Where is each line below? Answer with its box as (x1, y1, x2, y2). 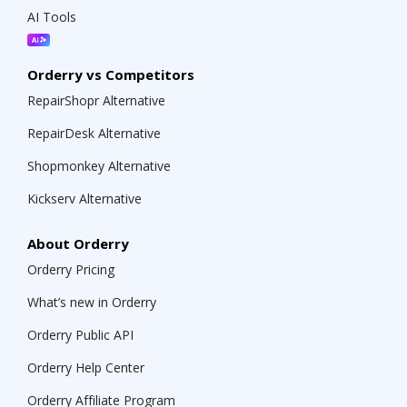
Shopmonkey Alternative (27, 157, 171, 174)
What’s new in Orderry (27, 293, 156, 311)
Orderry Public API (27, 326, 134, 343)
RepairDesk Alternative (27, 124, 161, 142)
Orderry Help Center (27, 359, 144, 376)
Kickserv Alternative (27, 190, 142, 207)
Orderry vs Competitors (27, 65, 194, 84)
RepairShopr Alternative (27, 92, 165, 109)
